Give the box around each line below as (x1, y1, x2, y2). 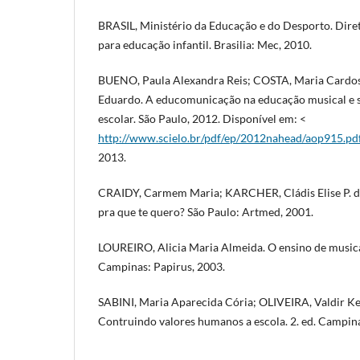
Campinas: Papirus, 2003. (98, 259, 225, 273)
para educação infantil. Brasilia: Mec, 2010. (98, 37, 312, 51)
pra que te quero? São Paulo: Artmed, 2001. (98, 204, 313, 219)
